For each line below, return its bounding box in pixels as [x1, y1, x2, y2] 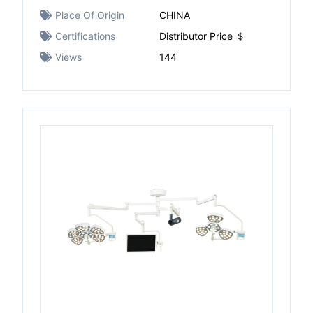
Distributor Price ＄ [159, 30, 245, 42]
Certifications [55, 30, 115, 42]
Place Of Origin [55, 9, 124, 21]
